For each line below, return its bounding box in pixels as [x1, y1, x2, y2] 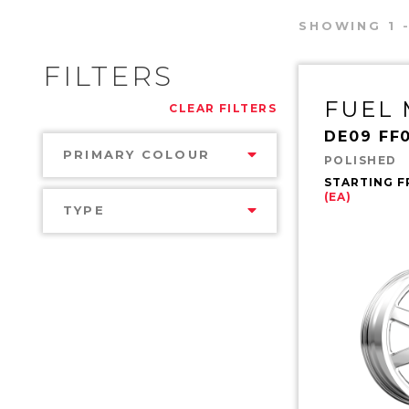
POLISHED [324, 152, 397, 167]
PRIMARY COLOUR [63, 147, 210, 163]
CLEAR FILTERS [169, 100, 277, 115]
